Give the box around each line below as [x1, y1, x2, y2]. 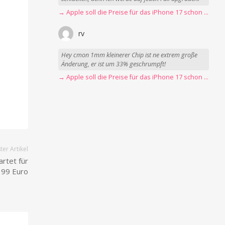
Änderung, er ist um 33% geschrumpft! [61, 59, 166, 68]
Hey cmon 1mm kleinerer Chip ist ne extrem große [61, 50, 198, 59]
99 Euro [1, 166, 28, 176]
